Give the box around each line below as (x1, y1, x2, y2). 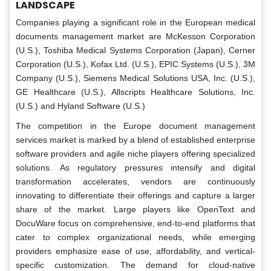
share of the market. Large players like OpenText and (16, 204, 255, 214)
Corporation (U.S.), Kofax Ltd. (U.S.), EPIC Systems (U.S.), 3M (16, 59, 255, 69)
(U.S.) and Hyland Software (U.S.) (16, 100, 145, 111)
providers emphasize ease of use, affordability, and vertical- (16, 246, 255, 256)
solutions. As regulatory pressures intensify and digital (16, 162, 255, 172)
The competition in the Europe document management (16, 120, 255, 131)
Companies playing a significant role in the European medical (16, 17, 255, 27)
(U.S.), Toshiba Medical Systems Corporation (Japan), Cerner (16, 45, 255, 55)
